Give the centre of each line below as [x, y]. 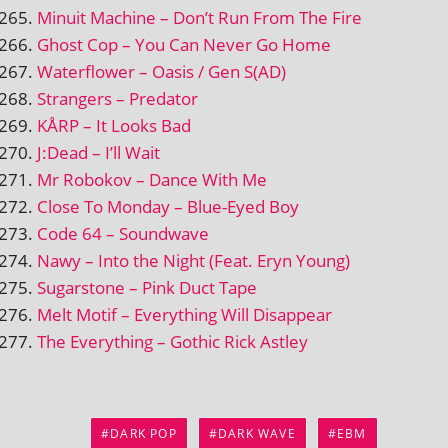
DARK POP [143, 433]
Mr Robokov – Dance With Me [152, 179]
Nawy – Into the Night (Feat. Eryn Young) [193, 260]
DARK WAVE [257, 433]
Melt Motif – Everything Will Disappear [184, 314]
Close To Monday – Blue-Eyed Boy [168, 206]
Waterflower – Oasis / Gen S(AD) [161, 71]
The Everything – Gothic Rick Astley [172, 341]
